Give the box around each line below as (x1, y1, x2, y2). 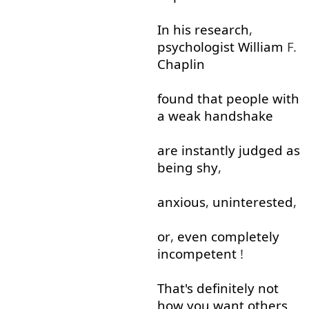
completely (210, 228, 279, 246)
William (237, 38, 283, 56)
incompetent (157, 245, 237, 263)
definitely (196, 279, 255, 297)
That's (157, 279, 193, 297)
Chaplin (157, 55, 205, 73)
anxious (157, 193, 206, 211)
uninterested (212, 193, 293, 211)
